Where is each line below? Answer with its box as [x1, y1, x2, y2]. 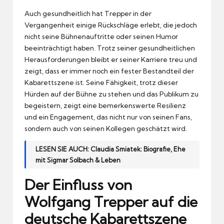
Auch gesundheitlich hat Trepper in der [24, 9, 151, 17]
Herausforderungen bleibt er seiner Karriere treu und [24, 55, 197, 63]
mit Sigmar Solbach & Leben [35, 155, 121, 164]
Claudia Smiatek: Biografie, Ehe [90, 144, 186, 153]
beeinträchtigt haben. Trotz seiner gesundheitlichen [24, 43, 195, 52]
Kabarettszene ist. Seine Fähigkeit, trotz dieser [24, 78, 178, 86]
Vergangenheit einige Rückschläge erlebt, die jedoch [24, 20, 197, 29]
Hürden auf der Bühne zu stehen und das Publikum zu [24, 89, 198, 98]
